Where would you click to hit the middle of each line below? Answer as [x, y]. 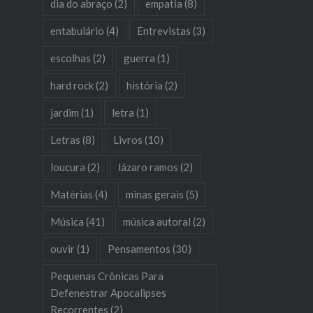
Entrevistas [163, 30]
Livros [128, 139]
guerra [139, 58]
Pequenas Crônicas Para [107, 276]
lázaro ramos [148, 167]
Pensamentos [139, 248]
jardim [64, 112]
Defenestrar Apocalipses [108, 292]
